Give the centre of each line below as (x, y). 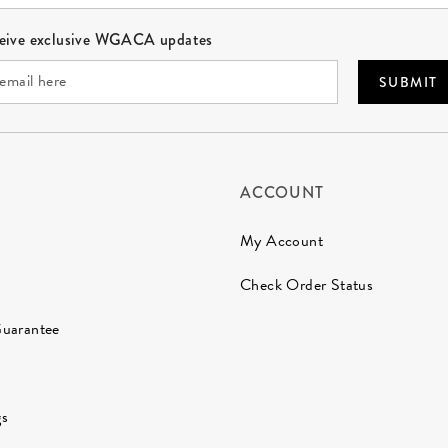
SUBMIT (408, 82)
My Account (281, 241)
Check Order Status (307, 285)
